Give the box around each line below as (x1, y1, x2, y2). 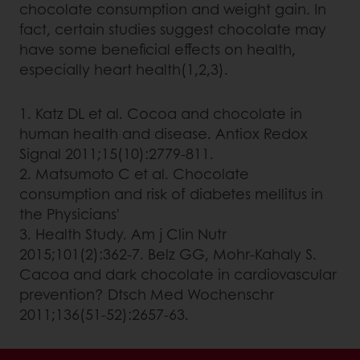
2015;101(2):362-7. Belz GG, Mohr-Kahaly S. (19, 243, 317, 264)
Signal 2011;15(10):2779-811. (19, 143, 214, 164)
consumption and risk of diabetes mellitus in (19, 183, 323, 204)
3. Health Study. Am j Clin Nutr (19, 223, 227, 244)
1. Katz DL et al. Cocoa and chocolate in (19, 103, 302, 124)
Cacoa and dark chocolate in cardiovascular (19, 264, 337, 284)
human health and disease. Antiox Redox (19, 123, 308, 144)
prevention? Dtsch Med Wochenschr (19, 284, 274, 305)
